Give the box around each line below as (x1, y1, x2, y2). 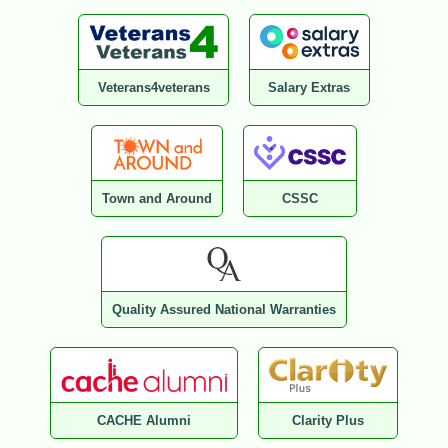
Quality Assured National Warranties (112, 302, 336, 318)
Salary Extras (268, 80, 351, 96)
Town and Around (102, 191, 213, 207)
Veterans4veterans (97, 80, 210, 96)
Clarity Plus (291, 413, 364, 429)
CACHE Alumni (97, 413, 192, 429)
